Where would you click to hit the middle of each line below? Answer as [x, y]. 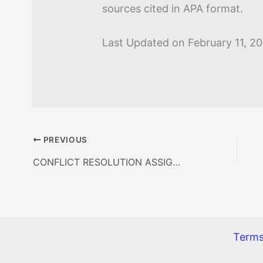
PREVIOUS [64, 139]
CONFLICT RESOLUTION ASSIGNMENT [177, 162]
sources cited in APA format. [173, 8]
